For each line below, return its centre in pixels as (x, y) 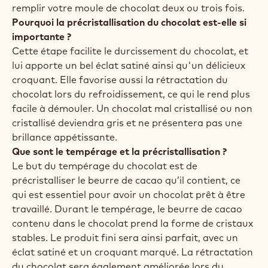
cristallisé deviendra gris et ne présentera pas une (127, 123)
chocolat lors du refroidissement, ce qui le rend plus (131, 94)
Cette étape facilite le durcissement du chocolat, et (130, 51)
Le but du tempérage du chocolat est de (105, 166)
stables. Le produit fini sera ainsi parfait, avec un (125, 237)
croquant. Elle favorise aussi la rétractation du (120, 80)
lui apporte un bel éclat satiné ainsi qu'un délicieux (129, 65)
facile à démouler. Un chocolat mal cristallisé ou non (132, 108)
